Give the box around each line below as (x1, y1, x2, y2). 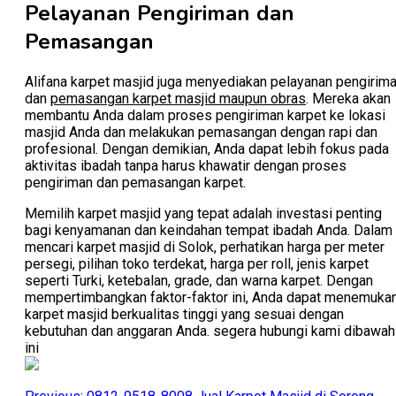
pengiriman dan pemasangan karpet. (25, 173, 246, 191)
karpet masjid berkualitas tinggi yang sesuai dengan (25, 305, 344, 323)
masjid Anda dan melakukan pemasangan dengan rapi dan (25, 123, 377, 141)
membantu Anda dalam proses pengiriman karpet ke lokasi (25, 106, 385, 124)
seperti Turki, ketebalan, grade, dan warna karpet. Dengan (25, 271, 373, 289)
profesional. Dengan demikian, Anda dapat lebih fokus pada (25, 140, 389, 157)
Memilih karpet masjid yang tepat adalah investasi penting (25, 204, 382, 222)
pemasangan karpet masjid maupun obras (50, 89, 306, 107)
